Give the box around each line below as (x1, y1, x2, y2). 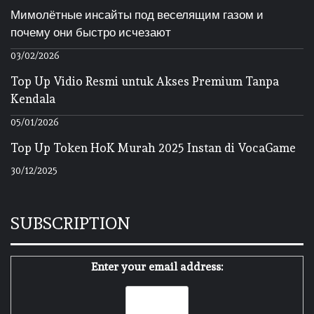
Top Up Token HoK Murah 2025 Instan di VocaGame (11, 141, 296, 156)
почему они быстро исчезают (11, 25, 171, 40)
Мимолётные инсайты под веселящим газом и (11, 8, 264, 22)
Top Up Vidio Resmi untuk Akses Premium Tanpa (11, 74, 279, 89)
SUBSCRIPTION (11, 213, 130, 234)
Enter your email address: (91, 260, 223, 274)
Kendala (11, 92, 55, 107)
